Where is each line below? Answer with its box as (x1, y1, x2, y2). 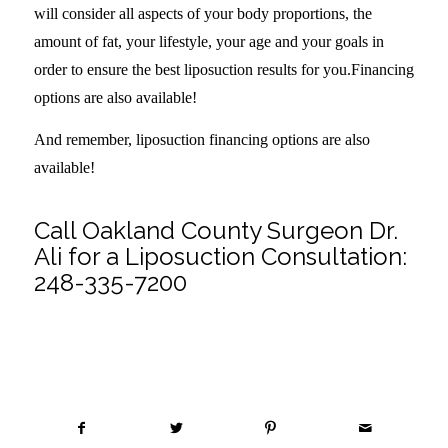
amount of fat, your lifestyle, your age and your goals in (33, 33, 384, 51)
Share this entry (33, 337, 280, 378)
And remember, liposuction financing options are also (33, 130, 370, 148)
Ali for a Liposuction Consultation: (33, 241, 407, 271)
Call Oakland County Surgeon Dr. (33, 215, 398, 245)
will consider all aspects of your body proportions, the (33, 5, 372, 23)
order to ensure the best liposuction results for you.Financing (33, 61, 414, 79)
